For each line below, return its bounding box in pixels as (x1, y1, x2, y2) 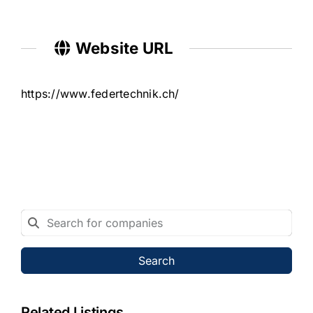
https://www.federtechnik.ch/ (20, 87, 180, 101)
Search (138, 254, 175, 268)
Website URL (71, 38, 174, 57)
